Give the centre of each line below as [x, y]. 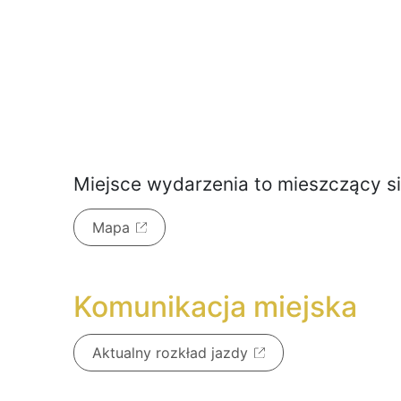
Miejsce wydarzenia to [175, 183]
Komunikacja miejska [215, 306]
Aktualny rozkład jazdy [170, 352]
